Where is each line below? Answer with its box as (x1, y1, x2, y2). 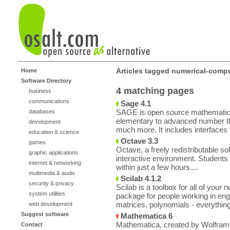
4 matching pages (116, 86, 194, 96)
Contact (21, 221, 43, 227)
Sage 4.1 (119, 99, 151, 108)
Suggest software (21, 211, 69, 217)
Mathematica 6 (119, 212, 172, 220)
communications (29, 98, 69, 104)
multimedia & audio (29, 170, 75, 176)
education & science (29, 129, 79, 135)
